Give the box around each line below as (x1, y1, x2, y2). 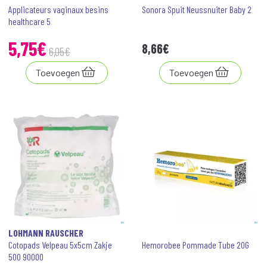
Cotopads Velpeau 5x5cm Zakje (8, 239, 112, 250)
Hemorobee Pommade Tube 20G (142, 239, 249, 250)
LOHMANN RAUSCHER (8, 227, 83, 238)
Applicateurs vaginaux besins (8, 4, 108, 15)
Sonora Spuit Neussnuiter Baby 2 (142, 4, 252, 15)
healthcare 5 (8, 15, 51, 27)
